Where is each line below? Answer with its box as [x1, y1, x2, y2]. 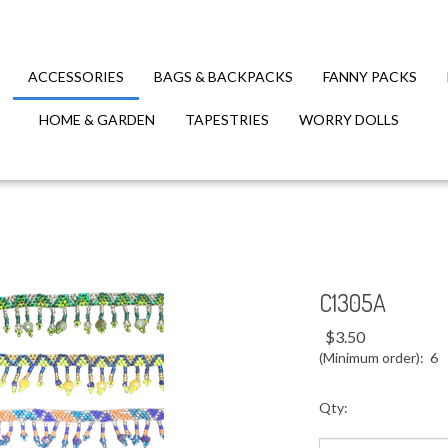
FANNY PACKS [323, 68, 417, 85]
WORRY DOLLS [299, 111, 399, 128]
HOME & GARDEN [39, 111, 155, 128]
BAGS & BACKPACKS [154, 68, 293, 85]
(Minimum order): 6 [319, 349, 438, 366]
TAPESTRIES [185, 111, 269, 128]
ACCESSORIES [28, 68, 124, 85]
